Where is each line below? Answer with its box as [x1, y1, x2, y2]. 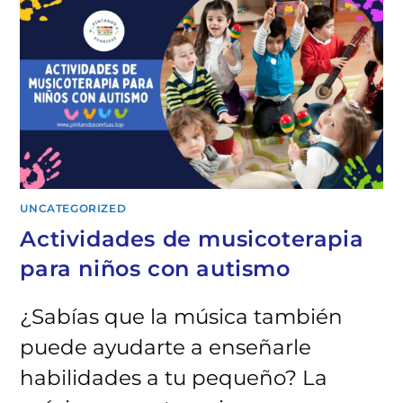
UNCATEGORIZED [20, 201, 127, 216]
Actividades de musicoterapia [20, 226, 364, 253]
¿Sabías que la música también [20, 304, 344, 330]
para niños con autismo [20, 255, 291, 282]
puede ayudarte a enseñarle [20, 335, 312, 361]
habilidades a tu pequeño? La [20, 365, 328, 391]
